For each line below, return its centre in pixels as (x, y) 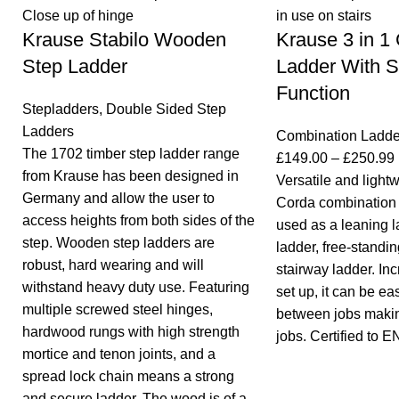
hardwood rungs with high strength (131, 332)
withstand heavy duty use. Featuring (136, 288)
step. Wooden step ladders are (118, 243)
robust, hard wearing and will (113, 265)
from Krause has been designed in (130, 176)
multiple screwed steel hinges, (118, 310)
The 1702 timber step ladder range (131, 154)
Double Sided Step (166, 110)
